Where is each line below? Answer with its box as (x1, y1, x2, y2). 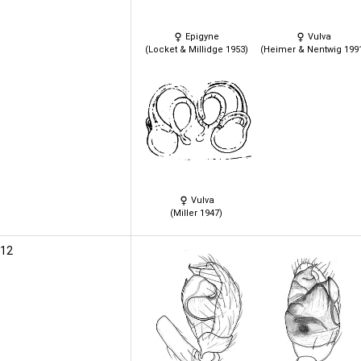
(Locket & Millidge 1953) (144, 44, 248, 55)
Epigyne (183, 31, 219, 42)
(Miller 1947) (170, 207, 222, 218)
